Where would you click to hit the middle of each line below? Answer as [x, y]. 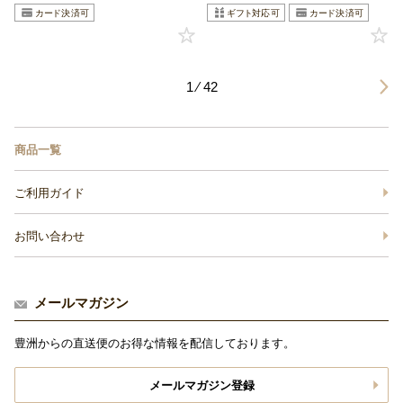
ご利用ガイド [49, 193]
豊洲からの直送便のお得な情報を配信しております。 [155, 344]
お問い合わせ [49, 237]
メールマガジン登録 [201, 386]
